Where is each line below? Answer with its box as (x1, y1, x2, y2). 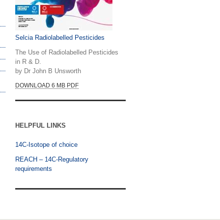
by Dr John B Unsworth (15, 67, 81, 75)
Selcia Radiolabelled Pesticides (15, 34, 105, 42)
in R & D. (15, 57, 41, 65)
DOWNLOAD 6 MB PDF (15, 82, 79, 89)
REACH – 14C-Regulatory (15, 155, 88, 163)
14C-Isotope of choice (15, 141, 78, 149)
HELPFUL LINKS (15, 122, 66, 130)
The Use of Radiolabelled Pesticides (15, 48, 118, 56)
